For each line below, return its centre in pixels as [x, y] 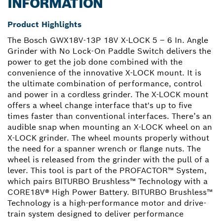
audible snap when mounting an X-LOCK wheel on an [110, 127]
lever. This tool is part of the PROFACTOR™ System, [107, 171]
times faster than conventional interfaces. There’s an [110, 116]
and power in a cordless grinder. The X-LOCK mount [108, 95]
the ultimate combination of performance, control [105, 84]
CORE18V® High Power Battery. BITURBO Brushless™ [110, 192]
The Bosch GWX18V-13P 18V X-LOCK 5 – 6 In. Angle [108, 40]
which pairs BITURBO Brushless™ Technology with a [108, 182]
